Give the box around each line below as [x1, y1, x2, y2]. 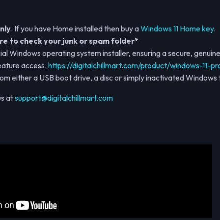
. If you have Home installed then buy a [11, 24, 140, 34]
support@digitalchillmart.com [15, 93, 113, 103]
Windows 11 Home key [140, 24, 214, 34]
